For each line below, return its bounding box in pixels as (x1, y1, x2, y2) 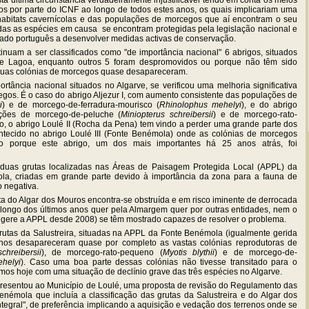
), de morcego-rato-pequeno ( (41, 248, 163, 258)
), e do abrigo (241, 100, 298, 110)
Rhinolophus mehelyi (159, 100, 241, 110)
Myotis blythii (162, 248, 215, 258)
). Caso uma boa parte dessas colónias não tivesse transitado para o (21, 257, 298, 268)
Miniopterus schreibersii (121, 110, 214, 120)
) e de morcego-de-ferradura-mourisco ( (2, 100, 159, 110)
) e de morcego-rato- (213, 110, 298, 120)
